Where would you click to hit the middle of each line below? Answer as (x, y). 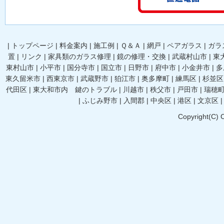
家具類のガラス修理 (79, 57)
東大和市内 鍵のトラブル (75, 90)
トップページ (32, 46)
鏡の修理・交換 (141, 57)
